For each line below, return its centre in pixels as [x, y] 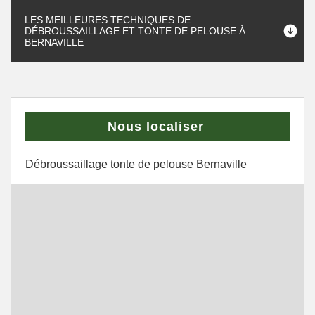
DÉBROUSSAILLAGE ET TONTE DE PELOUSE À [135, 31]
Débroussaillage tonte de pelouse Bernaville [136, 164]
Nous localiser [156, 127]
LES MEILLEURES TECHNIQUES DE [108, 20]
